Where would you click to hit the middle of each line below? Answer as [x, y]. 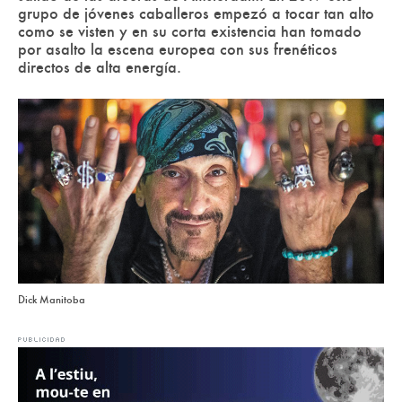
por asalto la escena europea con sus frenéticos [178, 50]
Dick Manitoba [52, 300]
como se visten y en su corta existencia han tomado [190, 32]
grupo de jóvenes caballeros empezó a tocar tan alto [196, 14]
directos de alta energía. [100, 68]
